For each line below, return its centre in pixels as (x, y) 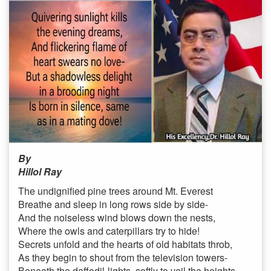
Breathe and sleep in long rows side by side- (113, 204)
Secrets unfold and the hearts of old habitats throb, (125, 244)
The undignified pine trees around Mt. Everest (116, 191)
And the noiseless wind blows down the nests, (117, 217)
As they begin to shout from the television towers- (123, 257)
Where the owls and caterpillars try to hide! (109, 230)
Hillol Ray (40, 171)
